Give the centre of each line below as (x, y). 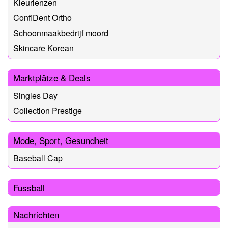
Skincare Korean (44, 48)
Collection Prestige (48, 110)
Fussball (29, 187)
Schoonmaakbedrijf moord (61, 33)
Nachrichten (36, 214)
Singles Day (35, 95)
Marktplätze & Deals (52, 77)
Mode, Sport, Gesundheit (61, 140)
